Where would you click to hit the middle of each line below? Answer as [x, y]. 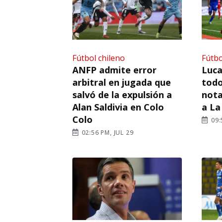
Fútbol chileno [99, 58]
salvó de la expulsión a [122, 94]
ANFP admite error [114, 70]
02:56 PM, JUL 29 [107, 132]
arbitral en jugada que [122, 82]
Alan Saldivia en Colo [118, 107]
